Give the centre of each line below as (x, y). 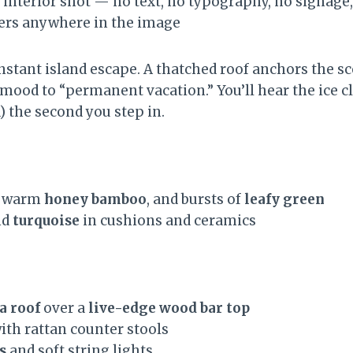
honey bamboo (95, 199)
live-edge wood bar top (169, 308)
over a (64, 308)
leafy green (284, 199)
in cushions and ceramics (168, 220)
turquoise (46, 220)
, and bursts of (195, 199)
